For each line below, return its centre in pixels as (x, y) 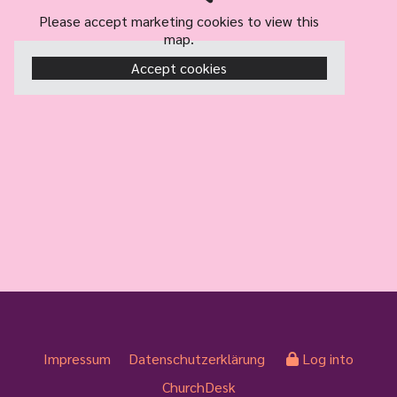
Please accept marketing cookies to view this (179, 21)
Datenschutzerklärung (197, 358)
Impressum (77, 358)
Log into (328, 358)
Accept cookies (179, 68)
